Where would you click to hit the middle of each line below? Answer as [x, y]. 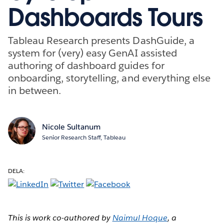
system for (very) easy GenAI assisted [92, 53]
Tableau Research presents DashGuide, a [101, 40]
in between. [35, 90]
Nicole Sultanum [71, 126]
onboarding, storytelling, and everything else [109, 78]
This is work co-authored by [60, 217]
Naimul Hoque [140, 217]
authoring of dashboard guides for [86, 65]
